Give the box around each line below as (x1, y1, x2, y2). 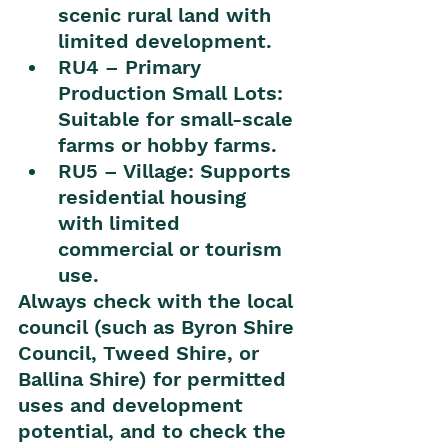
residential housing (58, 185, 252, 210)
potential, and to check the (18, 419, 292, 444)
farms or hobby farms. (58, 133, 277, 158)
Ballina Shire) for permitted (18, 367, 292, 392)
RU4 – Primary (58, 55, 207, 80)
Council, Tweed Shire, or (18, 341, 265, 366)
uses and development (18, 393, 249, 418)
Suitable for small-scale (58, 107, 299, 132)
